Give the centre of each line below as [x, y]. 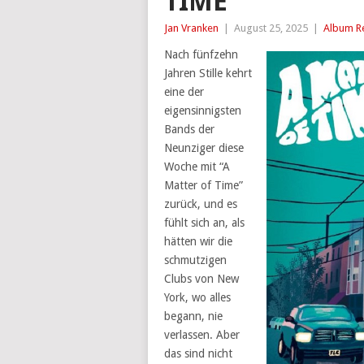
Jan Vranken [191, 28]
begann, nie [193, 316]
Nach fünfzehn [201, 54]
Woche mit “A [197, 167]
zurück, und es [201, 204]
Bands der [189, 129]
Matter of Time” [204, 185]
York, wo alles [197, 297]
